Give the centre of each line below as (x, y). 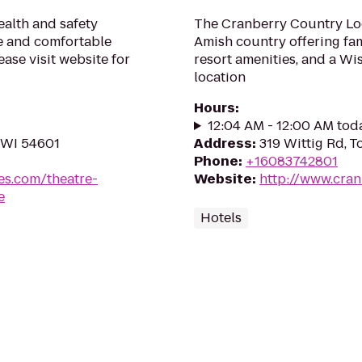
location (220, 77)
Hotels (221, 218)
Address (223, 143)
